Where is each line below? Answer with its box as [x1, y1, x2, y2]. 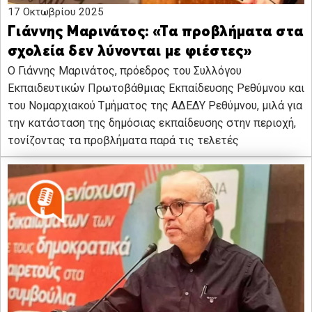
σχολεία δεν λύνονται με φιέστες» [8, 45, 252, 60]
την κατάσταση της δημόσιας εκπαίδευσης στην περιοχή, [8, 116, 296, 130]
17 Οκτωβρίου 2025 [8, 6, 104, 19]
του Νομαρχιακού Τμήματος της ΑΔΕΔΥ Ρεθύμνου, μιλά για [8, 99, 302, 113]
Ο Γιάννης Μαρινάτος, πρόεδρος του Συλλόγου [8, 64, 242, 78]
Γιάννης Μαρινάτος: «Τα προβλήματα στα [8, 25, 304, 40]
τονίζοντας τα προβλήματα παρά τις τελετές [8, 134, 239, 148]
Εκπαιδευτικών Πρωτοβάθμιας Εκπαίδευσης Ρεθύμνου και [8, 81, 304, 95]
